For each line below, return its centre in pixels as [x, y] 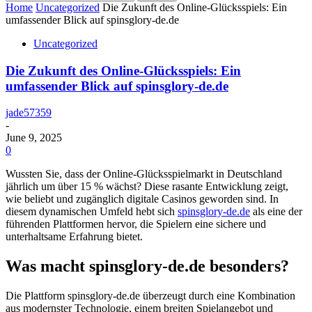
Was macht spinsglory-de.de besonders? [147, 266]
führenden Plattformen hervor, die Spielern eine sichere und [136, 224]
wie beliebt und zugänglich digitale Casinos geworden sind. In [142, 199]
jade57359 [29, 113]
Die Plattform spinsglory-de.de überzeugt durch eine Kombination [150, 296]
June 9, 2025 [34, 138]
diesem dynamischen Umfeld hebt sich [92, 212]
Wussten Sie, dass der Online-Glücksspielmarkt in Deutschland [144, 174]
